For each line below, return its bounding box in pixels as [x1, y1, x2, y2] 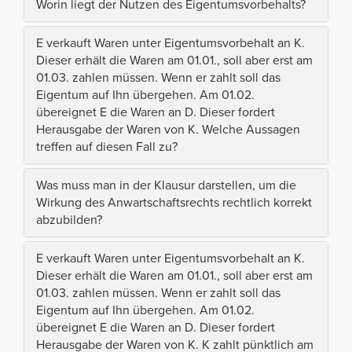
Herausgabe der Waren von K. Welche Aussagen [36, 122, 300, 138]
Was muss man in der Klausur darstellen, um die [36, 178, 296, 194]
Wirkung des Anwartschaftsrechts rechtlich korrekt [36, 195, 312, 211]
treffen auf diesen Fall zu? [36, 139, 178, 156]
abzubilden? [36, 212, 102, 229]
